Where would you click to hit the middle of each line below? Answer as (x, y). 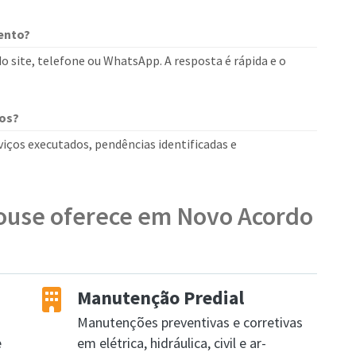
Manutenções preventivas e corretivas (190, 322)
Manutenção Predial (161, 298)
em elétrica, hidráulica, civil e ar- (172, 343)
